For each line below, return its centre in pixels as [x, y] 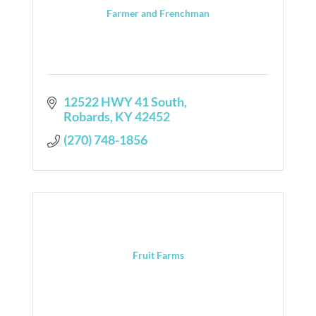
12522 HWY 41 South [123, 101]
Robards [86, 116]
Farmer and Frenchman [158, 13]
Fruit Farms [158, 255]
